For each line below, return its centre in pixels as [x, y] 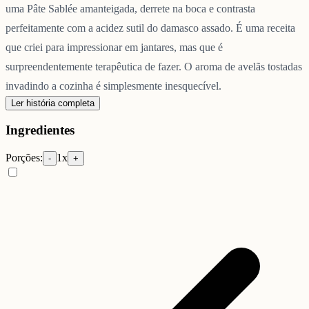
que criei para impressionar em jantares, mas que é [114, 47]
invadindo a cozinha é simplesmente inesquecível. [113, 86]
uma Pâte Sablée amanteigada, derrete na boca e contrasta [130, 8]
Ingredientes [40, 130]
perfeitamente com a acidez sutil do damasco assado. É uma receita [150, 28]
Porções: [24, 158]
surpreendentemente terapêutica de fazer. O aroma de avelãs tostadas [154, 66]
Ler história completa [53, 103]
